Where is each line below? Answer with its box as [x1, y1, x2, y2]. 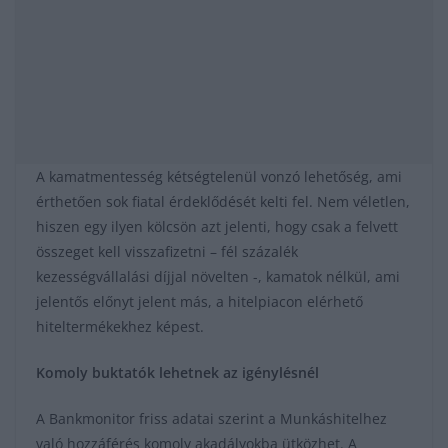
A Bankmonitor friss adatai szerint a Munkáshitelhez [36, 409, 387, 429]
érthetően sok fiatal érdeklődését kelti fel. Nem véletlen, [36, 192, 410, 212]
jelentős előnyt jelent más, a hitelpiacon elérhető [36, 292, 363, 312]
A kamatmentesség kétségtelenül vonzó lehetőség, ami [36, 167, 402, 187]
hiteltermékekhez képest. [36, 317, 204, 337]
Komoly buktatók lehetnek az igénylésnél [36, 363, 319, 383]
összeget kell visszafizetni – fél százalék [36, 242, 298, 262]
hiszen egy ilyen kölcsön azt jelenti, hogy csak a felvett [36, 217, 398, 237]
